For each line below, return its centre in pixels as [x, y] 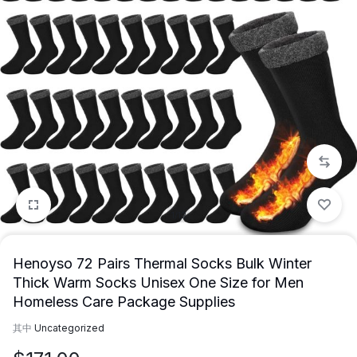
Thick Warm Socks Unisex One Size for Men [158, 282]
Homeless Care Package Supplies [124, 301]
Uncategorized [69, 328]
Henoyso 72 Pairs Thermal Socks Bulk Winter [162, 263]
